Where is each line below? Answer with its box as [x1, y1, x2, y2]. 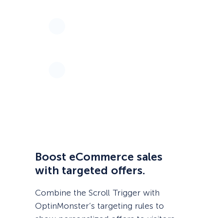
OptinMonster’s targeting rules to [35, 201, 164, 211]
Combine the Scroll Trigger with [35, 188, 160, 198]
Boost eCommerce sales [35, 150, 163, 164]
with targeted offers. [35, 163, 145, 178]
